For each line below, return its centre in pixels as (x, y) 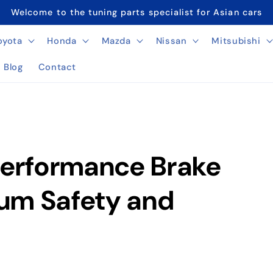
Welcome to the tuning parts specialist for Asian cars (136, 12)
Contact (57, 67)
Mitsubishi (236, 41)
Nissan (171, 41)
